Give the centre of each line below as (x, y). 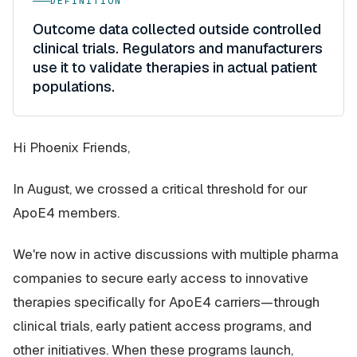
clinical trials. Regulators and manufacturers (178, 48)
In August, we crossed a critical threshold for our (160, 189)
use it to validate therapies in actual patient (175, 67)
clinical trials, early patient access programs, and (162, 326)
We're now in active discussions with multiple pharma (176, 254)
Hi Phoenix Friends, (71, 147)
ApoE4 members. (66, 213)
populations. (74, 86)
